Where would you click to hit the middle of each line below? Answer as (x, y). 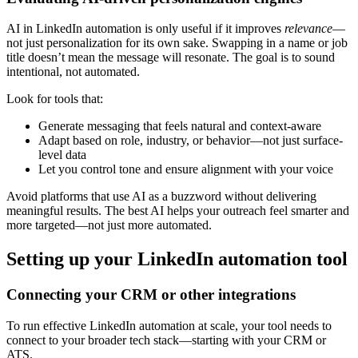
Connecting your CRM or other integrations (151, 295)
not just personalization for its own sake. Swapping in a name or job (177, 43)
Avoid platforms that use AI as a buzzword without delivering (161, 197)
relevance (308, 29)
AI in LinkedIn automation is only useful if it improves (145, 29)
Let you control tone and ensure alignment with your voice (186, 169)
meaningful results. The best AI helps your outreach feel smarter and (178, 211)
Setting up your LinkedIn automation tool (177, 259)
